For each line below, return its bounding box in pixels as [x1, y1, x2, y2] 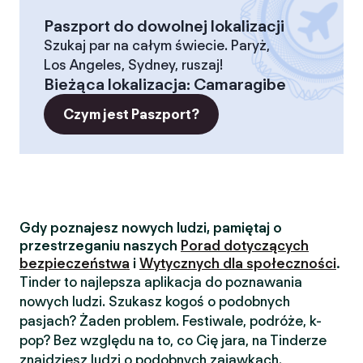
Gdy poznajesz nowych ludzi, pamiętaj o [19, 220, 282, 236]
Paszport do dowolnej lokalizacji [44, 16, 284, 36]
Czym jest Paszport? [63, 106, 199, 122]
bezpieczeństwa [19, 255, 130, 271]
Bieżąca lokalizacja [44, 75, 186, 94]
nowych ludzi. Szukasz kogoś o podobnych [19, 293, 290, 310]
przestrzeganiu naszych [19, 237, 181, 254]
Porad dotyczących [181, 237, 309, 254]
